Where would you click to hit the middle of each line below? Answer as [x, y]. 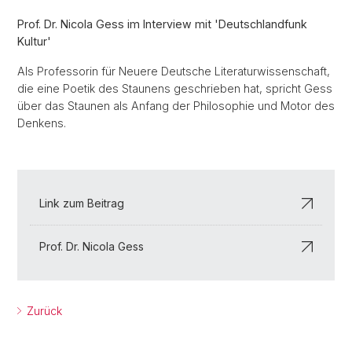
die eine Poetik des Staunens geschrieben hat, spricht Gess [175, 88]
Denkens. [42, 123]
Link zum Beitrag [82, 203]
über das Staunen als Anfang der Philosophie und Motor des [176, 106]
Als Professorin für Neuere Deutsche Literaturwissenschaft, [174, 71]
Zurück [43, 311]
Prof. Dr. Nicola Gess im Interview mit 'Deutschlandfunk [162, 24]
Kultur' [34, 41]
